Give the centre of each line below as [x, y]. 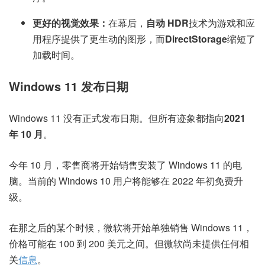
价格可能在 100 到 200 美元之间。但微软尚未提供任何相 [129, 243]
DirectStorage [196, 38]
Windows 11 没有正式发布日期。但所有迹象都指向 [117, 118]
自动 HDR [167, 22]
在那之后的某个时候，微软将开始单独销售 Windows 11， [131, 227]
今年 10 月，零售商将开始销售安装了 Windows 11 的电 [125, 164]
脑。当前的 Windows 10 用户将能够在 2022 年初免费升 [126, 180]
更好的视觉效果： [70, 22]
